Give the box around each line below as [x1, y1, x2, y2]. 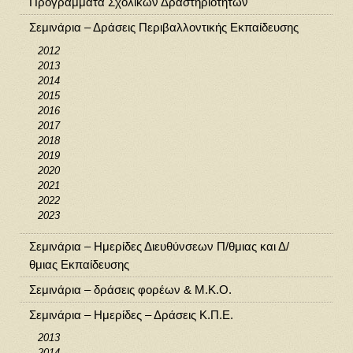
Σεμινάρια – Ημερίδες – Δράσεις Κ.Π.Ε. [28, 308, 233, 322]
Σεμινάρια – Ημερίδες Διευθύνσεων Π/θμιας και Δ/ [28, 240, 289, 254]
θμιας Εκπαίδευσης [28, 258, 129, 272]
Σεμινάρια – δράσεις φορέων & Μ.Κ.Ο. [28, 283, 232, 297]
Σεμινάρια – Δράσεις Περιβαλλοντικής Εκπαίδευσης [28, 20, 299, 35]
